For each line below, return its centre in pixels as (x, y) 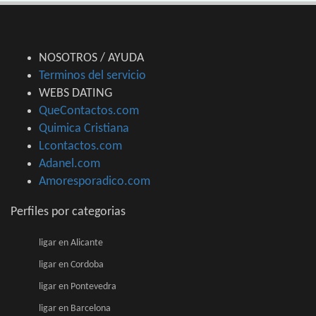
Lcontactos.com (80, 147)
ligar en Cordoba (71, 265)
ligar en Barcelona (75, 309)
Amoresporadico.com (95, 182)
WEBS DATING (75, 94)
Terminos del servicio (92, 76)
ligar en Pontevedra (78, 287)
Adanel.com (69, 164)
